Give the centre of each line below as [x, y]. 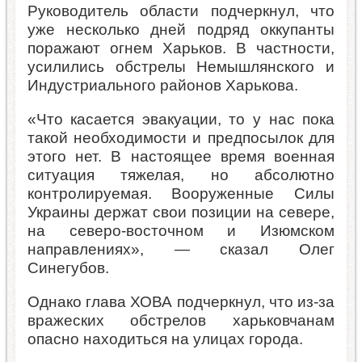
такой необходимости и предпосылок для [181, 138]
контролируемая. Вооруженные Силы [181, 194]
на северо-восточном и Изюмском [181, 231]
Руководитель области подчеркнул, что [181, 11]
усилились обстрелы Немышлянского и [181, 66]
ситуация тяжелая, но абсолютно [181, 175]
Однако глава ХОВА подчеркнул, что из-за [181, 302]
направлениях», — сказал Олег [181, 250]
